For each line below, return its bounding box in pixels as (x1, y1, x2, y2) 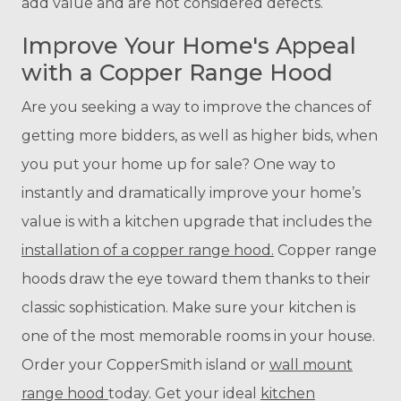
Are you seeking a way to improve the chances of (21, 98, 371, 116)
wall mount (269, 356, 353, 374)
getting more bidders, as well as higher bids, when (21, 127, 378, 145)
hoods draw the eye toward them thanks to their (21, 270, 371, 288)
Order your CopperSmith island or (21, 356, 269, 374)
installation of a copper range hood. (21, 242, 274, 260)
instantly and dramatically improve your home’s (21, 184, 361, 202)
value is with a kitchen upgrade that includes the (21, 213, 372, 231)
